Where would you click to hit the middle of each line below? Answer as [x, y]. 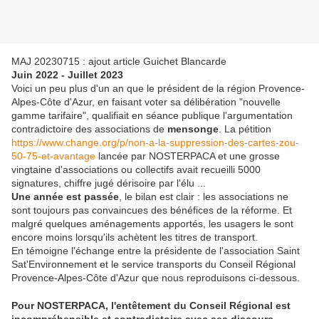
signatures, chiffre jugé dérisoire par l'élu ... [109, 183]
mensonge [193, 129]
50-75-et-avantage [53, 156]
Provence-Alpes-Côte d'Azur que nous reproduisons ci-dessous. [156, 278]
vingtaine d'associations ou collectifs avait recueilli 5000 [136, 170]
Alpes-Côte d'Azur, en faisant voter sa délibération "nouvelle [146, 102]
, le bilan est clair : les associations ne [204, 197]
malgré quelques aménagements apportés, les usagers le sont [152, 224]
